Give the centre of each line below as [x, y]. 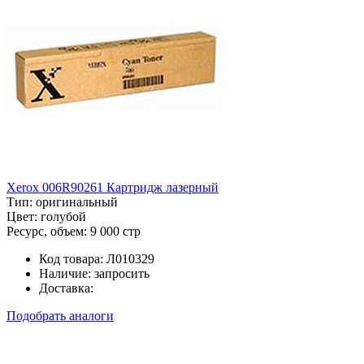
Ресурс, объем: [47, 231]
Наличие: [65, 273]
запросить [122, 273]
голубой [63, 216]
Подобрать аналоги [60, 315]
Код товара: [71, 258]
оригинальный [77, 201]
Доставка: [66, 288]
